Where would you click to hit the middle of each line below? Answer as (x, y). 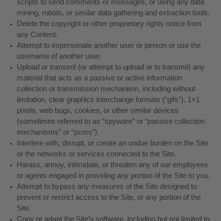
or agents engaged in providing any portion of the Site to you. (113, 175)
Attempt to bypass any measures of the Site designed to (107, 186)
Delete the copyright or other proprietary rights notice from (109, 23)
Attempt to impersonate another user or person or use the (109, 45)
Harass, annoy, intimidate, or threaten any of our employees (112, 165)
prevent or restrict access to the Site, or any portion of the (109, 197)
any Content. (37, 34)
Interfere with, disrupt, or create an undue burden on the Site (112, 143)
